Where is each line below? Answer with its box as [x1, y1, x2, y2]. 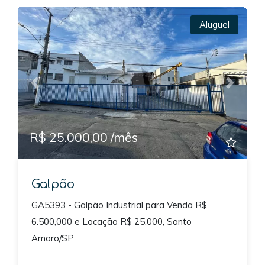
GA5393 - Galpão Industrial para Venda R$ [31, 199, 207, 211]
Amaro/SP [31, 232, 74, 244]
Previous [34, 82, 70, 93]
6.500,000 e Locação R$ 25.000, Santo [31, 216, 192, 228]
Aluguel [199, 19, 230, 31]
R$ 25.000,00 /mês [30, 129, 138, 145]
